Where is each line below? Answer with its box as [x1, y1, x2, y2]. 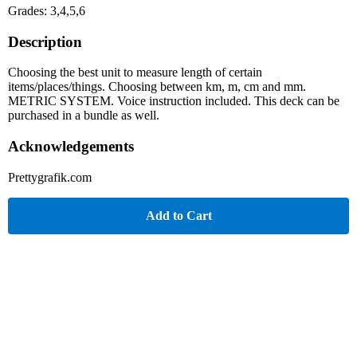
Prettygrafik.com [8, 170, 92, 184]
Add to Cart [145, 208, 212, 222]
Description [8, 33, 82, 50]
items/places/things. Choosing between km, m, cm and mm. [8, 80, 306, 94]
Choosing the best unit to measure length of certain [8, 65, 262, 80]
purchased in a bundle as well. [8, 108, 159, 123]
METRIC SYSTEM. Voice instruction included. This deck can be [8, 94, 339, 108]
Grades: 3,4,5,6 [8, 3, 85, 18]
